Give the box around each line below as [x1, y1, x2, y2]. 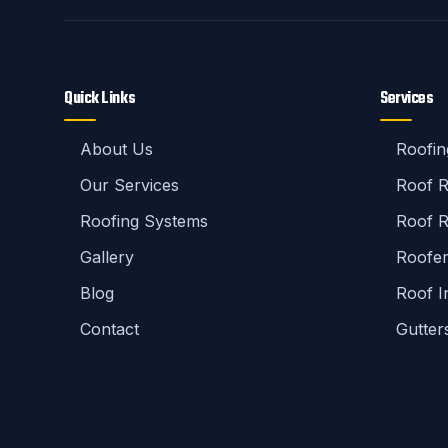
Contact [80, 319, 139, 339]
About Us [80, 139, 153, 159]
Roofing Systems [80, 211, 208, 231]
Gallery [80, 247, 134, 267]
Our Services [80, 175, 179, 195]
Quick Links [64, 86, 136, 112]
